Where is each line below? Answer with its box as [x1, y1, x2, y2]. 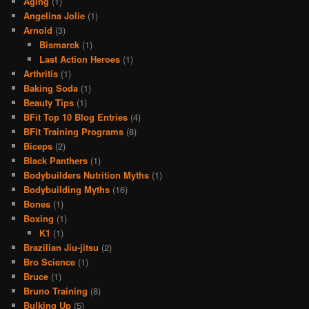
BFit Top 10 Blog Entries [23, 110, 128, 123]
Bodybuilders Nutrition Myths [23, 168, 150, 181]
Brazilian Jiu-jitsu [23, 240, 99, 254]
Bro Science [23, 255, 76, 268]
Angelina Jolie [23, 8, 86, 22]
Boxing [23, 211, 54, 225]
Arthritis [23, 66, 59, 80]
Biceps [23, 139, 53, 152]
